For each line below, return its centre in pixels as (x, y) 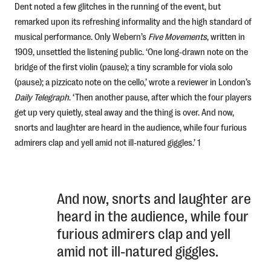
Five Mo (161, 36)
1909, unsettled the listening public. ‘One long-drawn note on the (131, 51)
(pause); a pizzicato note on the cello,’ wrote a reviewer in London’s (132, 82)
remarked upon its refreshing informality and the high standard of (133, 21)
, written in (226, 36)
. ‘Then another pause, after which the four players (160, 97)
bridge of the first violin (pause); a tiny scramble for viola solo (123, 67)
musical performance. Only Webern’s (80, 36)
